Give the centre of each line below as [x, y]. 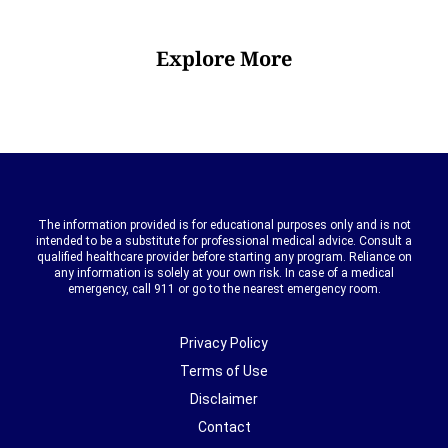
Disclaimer [224, 399]
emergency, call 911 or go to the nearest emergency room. [224, 289]
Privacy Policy [224, 343]
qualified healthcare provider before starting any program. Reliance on [224, 257]
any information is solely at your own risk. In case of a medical [224, 273]
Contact [224, 427]
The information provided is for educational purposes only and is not [224, 225]
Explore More [224, 59]
